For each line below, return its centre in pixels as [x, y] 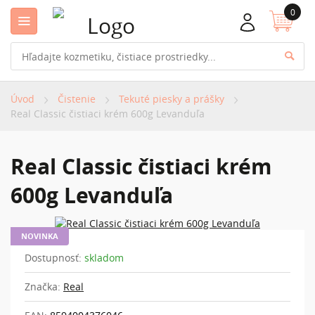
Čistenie [77, 99]
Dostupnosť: [53, 257]
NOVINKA [40, 236]
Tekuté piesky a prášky [172, 99]
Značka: [43, 286]
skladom [104, 257]
